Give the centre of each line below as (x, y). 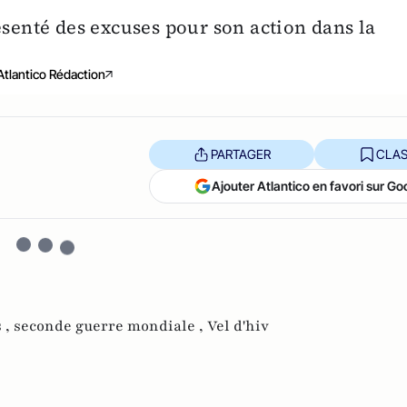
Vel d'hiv (238, 327)
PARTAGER (240, 154)
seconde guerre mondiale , (110, 327)
